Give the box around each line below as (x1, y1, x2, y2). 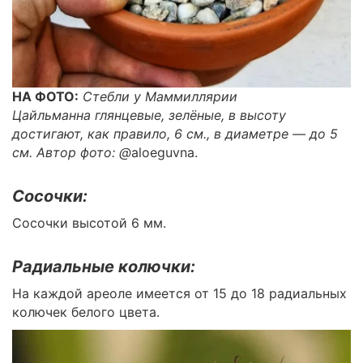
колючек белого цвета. (12, 304, 160, 320)
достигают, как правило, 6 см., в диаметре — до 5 (12, 126, 338, 142)
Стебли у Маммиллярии (83, 88, 237, 105)
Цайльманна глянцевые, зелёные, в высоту (12, 107, 286, 123)
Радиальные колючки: (12, 257, 195, 276)
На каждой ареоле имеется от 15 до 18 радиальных (12, 285, 347, 301)
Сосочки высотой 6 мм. (12, 215, 166, 231)
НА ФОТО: (12, 88, 79, 105)
